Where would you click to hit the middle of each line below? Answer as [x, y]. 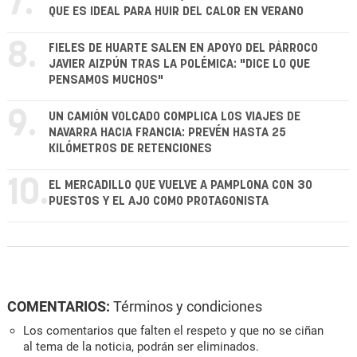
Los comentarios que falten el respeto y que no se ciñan [173, 331]
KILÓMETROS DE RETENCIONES [130, 149]
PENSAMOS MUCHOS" [106, 80]
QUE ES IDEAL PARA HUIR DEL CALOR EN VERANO [176, 12]
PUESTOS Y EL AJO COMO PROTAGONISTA [159, 202]
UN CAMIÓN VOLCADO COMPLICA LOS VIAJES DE [175, 117]
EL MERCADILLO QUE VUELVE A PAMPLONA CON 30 [180, 186]
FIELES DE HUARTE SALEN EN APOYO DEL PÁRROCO [183, 49]
